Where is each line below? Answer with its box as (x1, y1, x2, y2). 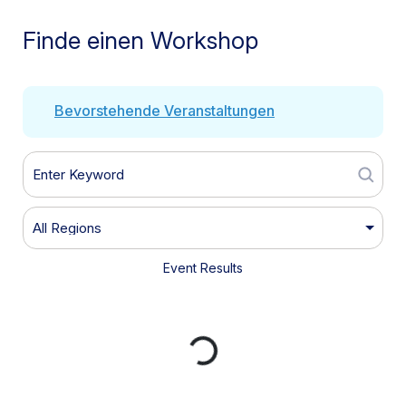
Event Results (163, 259, 243, 275)
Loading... (198, 315, 264, 359)
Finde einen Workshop (23, 25, 258, 54)
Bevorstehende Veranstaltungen (54, 101, 275, 120)
